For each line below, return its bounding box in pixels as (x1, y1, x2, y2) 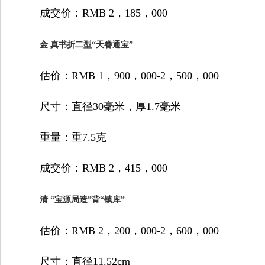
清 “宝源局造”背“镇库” (40, 195, 125, 204)
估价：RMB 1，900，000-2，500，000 (18, 70, 219, 82)
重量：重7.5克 (18, 131, 106, 143)
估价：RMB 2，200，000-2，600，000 (18, 225, 219, 237)
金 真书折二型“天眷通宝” (40, 40, 133, 49)
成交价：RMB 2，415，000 (18, 162, 167, 174)
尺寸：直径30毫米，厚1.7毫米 (18, 101, 181, 112)
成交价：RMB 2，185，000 (18, 7, 167, 19)
